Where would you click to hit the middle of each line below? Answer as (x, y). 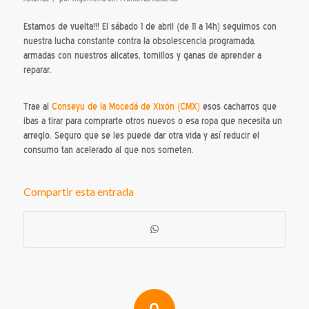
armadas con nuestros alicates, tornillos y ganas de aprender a (142, 55)
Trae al (37, 106)
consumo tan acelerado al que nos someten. (108, 150)
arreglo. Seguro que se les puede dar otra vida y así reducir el (141, 135)
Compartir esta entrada (78, 191)
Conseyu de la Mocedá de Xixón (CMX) (126, 106)
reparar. (37, 70)
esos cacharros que (238, 106)
